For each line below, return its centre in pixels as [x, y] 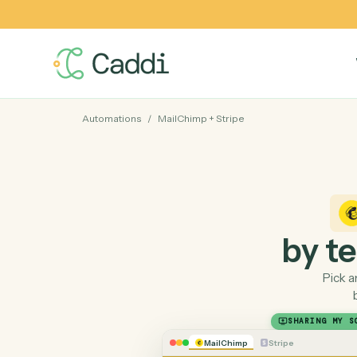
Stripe [255, 132]
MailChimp [202, 132]
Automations [124, 132]
